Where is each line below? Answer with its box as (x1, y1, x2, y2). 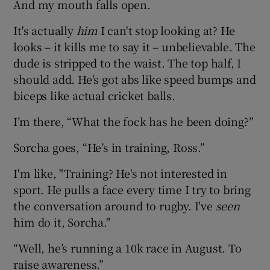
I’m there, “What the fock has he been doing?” (13, 113, 254, 130)
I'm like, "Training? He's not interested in (13, 165, 227, 181)
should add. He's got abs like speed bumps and (13, 71, 256, 87)
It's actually (13, 22, 77, 39)
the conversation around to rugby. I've (13, 198, 216, 214)
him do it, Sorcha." (13, 214, 110, 230)
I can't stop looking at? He (98, 22, 235, 39)
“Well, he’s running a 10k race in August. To (13, 240, 242, 256)
